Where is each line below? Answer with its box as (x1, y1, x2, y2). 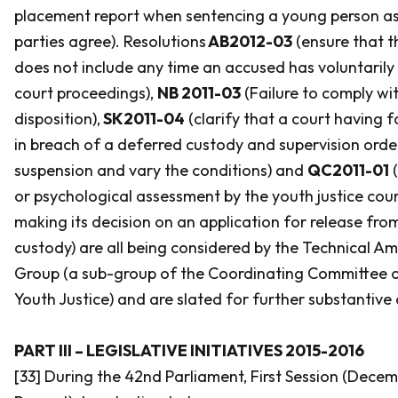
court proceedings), (14, 83, 157, 103)
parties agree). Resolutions (14, 31, 206, 52)
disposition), (14, 108, 100, 129)
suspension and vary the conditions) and (14, 160, 307, 180)
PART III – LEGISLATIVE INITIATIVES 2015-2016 (14, 340, 364, 361)
